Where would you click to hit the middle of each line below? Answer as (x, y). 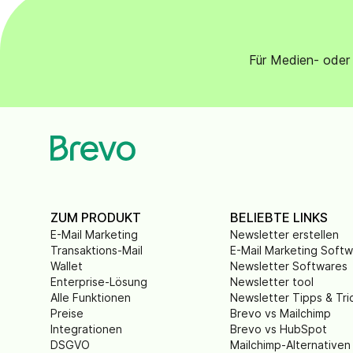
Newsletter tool (272, 282)
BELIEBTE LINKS (279, 217)
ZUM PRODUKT (96, 217)
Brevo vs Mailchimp (281, 313)
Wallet (67, 266)
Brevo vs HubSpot (279, 329)
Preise (67, 313)
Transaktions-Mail (97, 250)
